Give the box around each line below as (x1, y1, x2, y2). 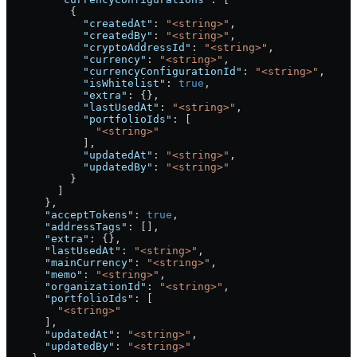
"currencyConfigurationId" (6, 65, 242, 77)
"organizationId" (6, 280, 147, 292)
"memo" (6, 268, 83, 280)
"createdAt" (6, 17, 153, 29)
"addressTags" (6, 220, 127, 233)
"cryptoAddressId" (6, 41, 191, 53)
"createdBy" (6, 29, 153, 41)
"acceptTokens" (6, 208, 134, 221)
